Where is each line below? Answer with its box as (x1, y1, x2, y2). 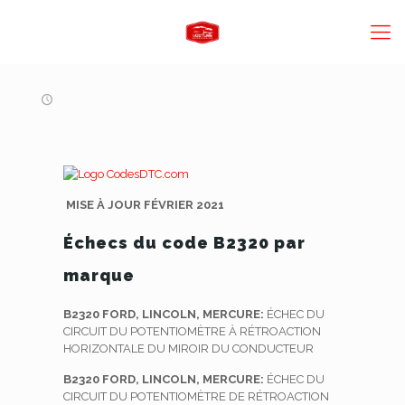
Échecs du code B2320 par (62, 233, 306, 252)
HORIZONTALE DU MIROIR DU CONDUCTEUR (62, 342, 314, 355)
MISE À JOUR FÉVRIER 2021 (62, 198, 224, 212)
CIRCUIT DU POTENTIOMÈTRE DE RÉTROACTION (62, 390, 329, 403)
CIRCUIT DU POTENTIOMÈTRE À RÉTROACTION (62, 325, 321, 338)
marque (62, 266, 135, 285)
